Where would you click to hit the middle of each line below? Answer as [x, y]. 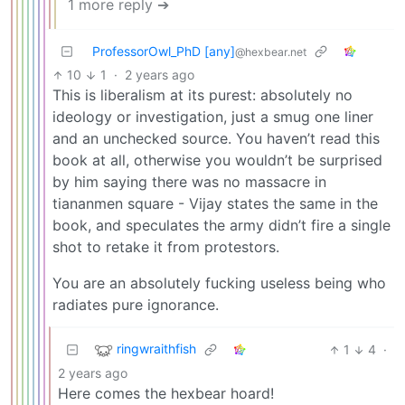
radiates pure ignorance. [136, 305]
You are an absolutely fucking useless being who [219, 283]
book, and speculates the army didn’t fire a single [221, 226]
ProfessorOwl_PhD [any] [164, 52]
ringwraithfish [156, 349]
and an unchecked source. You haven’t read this [216, 139]
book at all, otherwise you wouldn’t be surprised [217, 160]
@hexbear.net [271, 52]
